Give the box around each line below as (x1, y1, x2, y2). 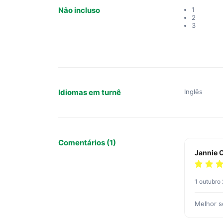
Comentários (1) (58, 138, 116, 147)
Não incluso (58, 5, 100, 15)
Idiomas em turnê (58, 88, 121, 97)
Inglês (184, 88, 203, 96)
